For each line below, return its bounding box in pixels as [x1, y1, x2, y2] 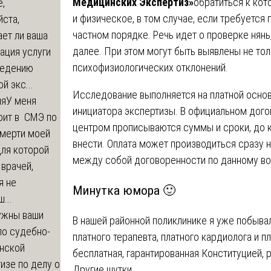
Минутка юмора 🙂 [72, 182, 175, 198]
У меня [6, 94, 36, 107]
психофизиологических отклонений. [72, 60, 228, 74]
